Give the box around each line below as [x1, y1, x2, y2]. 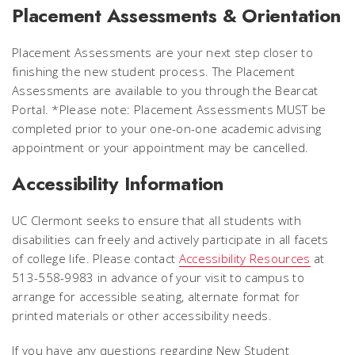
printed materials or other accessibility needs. [12, 307, 273, 323]
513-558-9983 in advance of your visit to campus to [12, 269, 304, 285]
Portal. [12, 101, 52, 117]
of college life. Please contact [12, 250, 179, 266]
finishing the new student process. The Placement [12, 63, 296, 79]
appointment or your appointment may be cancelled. [12, 139, 309, 155]
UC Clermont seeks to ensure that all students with [12, 212, 301, 228]
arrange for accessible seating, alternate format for [12, 288, 300, 304]
